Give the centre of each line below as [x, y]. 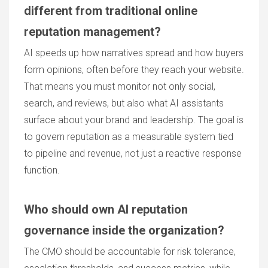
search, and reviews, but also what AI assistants [124, 103]
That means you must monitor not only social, [120, 86]
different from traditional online [111, 11]
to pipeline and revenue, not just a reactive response [133, 153]
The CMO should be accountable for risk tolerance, [130, 252]
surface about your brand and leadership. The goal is [134, 120]
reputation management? [92, 32]
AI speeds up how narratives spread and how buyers [134, 53]
